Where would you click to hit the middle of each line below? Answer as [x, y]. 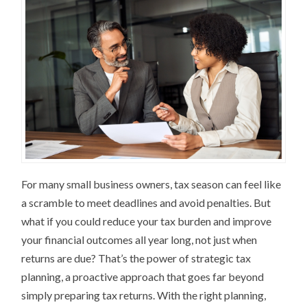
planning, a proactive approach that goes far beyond [143, 277]
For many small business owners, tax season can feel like [151, 184]
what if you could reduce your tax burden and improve [147, 221]
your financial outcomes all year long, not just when [139, 240]
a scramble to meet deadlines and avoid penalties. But [146, 203]
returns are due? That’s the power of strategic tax [136, 258]
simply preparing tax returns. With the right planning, [144, 295]
